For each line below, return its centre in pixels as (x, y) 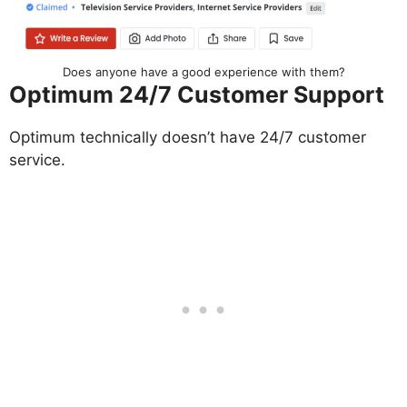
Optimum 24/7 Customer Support (197, 94)
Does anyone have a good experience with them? (203, 71)
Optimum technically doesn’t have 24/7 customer (188, 137)
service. (37, 159)
